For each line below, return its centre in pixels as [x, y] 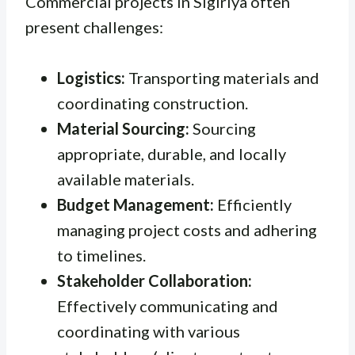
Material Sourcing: [123, 128]
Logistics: [91, 77]
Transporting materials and [222, 77]
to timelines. [101, 255]
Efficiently [253, 204]
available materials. [126, 179]
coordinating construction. [153, 103]
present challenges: [94, 27]
